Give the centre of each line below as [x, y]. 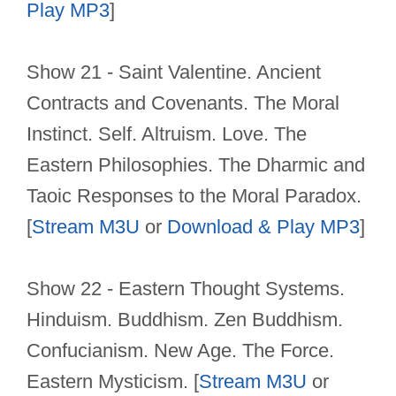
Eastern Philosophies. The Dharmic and [196, 165]
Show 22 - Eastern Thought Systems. [186, 289]
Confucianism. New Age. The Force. [180, 351]
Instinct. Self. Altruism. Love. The [167, 134]
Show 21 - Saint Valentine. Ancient [174, 72]
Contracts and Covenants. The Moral [183, 103]
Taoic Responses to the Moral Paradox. [194, 196]
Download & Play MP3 [263, 227]
